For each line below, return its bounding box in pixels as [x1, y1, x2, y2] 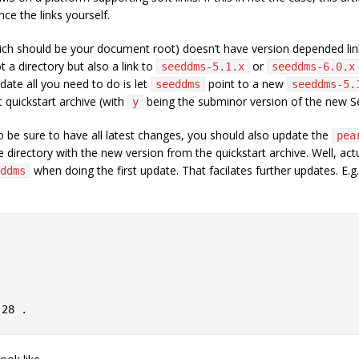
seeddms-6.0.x [272, 60, 355, 73]
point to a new [205, 76, 287, 91]
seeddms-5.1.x [161, 60, 244, 73]
